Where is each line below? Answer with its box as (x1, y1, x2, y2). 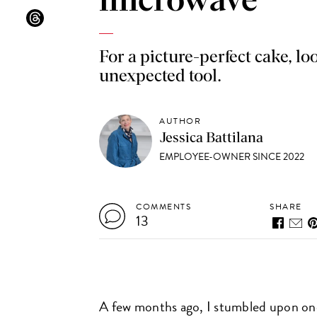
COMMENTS (136, 200, 192, 213)
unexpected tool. (99, 68, 222, 85)
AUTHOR (159, 115, 202, 127)
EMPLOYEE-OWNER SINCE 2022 (159, 149, 305, 164)
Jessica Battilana (159, 131, 264, 145)
